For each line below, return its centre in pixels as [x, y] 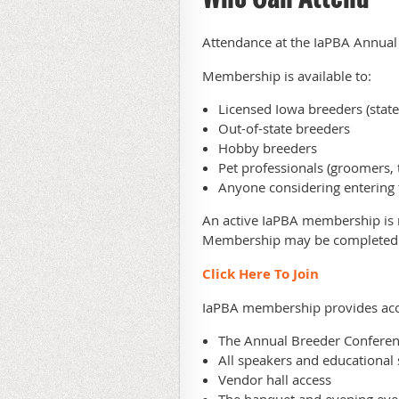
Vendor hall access [275, 380]
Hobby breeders [268, 148]
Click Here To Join [261, 274]
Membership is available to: [287, 76]
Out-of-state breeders [284, 129]
